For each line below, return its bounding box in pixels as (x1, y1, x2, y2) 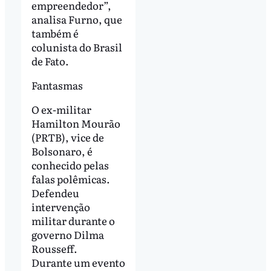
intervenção (31, 198, 90, 214)
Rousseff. (31, 240, 79, 256)
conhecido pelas (31, 157, 109, 172)
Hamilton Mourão (31, 115, 120, 131)
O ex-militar (31, 101, 91, 117)
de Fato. (31, 53, 71, 68)
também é (31, 25, 79, 41)
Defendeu (31, 184, 79, 200)
